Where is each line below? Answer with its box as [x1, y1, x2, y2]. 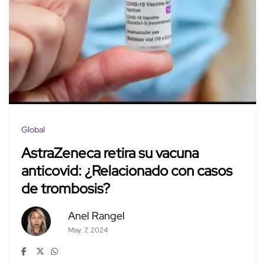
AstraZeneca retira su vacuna [21, 144, 199, 163]
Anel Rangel [67, 209, 125, 223]
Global [21, 124, 45, 135]
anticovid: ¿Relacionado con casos [21, 161, 232, 180]
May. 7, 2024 [67, 225, 108, 235]
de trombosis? [21, 179, 110, 198]
